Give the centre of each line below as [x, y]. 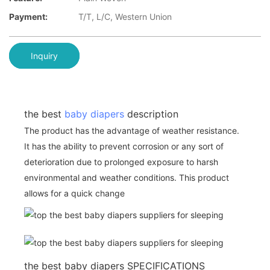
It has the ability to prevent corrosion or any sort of [124, 146]
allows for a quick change [74, 193]
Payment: [28, 17]
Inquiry [44, 55]
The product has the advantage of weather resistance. [132, 130]
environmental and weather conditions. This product [127, 177]
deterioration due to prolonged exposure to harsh [121, 162]
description [151, 114]
